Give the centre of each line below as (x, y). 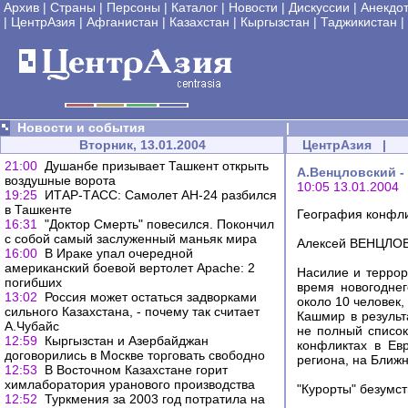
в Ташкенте (38, 209)
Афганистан (122, 22)
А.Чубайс (32, 326)
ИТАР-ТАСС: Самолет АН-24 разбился (161, 195)
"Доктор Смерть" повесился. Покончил (159, 224)
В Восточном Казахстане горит (136, 370)
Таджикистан (359, 22)
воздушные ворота (60, 180)
